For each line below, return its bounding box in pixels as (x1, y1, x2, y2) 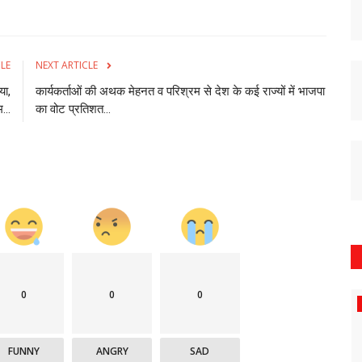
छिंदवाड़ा (72, 297, 98, 310)
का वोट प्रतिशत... (36, 101, 111, 116)
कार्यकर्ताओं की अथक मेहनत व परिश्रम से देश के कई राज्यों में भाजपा (36, 83, 325, 99)
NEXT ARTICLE (36, 57, 98, 72)
